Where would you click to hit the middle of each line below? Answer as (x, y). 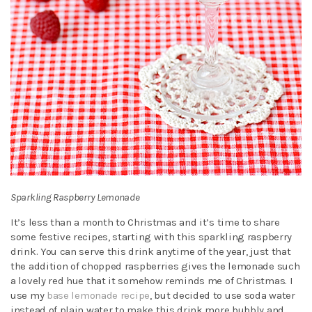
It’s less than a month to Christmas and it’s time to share (145, 222)
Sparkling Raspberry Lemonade (75, 197)
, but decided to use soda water (222, 295)
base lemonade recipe (98, 295)
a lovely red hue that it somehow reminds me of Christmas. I (152, 281)
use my (29, 295)
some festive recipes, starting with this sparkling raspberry (151, 237)
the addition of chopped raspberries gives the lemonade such (155, 266)
